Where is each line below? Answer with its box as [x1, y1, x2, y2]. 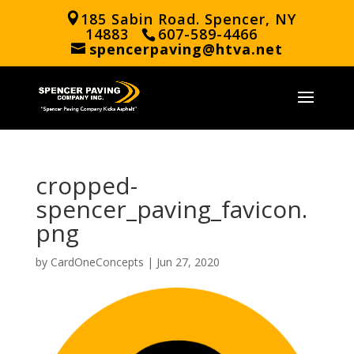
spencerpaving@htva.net [88, 39, 283, 58]
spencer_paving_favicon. [35, 193, 307, 225]
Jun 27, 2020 [156, 254, 220, 269]
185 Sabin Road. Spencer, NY [80, 9, 296, 28]
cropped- [35, 169, 137, 201]
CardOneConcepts [50, 254, 144, 269]
